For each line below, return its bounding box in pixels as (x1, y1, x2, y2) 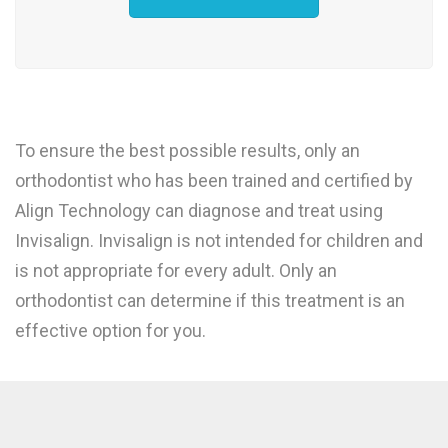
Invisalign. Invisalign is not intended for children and (15, 229, 423, 251)
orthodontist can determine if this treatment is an (15, 289, 405, 311)
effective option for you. (15, 319, 206, 341)
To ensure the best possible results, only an (15, 139, 360, 161)
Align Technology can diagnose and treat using (15, 199, 383, 221)
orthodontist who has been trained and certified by (15, 169, 413, 191)
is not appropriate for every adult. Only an (15, 259, 337, 281)
